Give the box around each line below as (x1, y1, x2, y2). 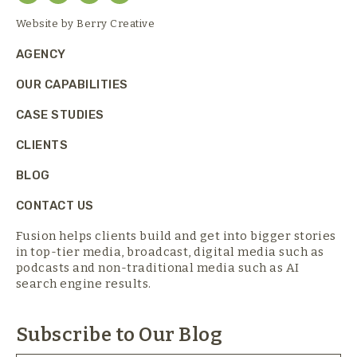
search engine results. (16, 277, 151, 292)
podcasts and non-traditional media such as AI (16, 261, 300, 276)
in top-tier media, (16, 245, 127, 260)
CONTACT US (16, 198, 94, 214)
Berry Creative (76, 18, 155, 30)
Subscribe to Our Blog (16, 324, 223, 347)
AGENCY (16, 47, 66, 62)
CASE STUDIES (16, 108, 104, 123)
